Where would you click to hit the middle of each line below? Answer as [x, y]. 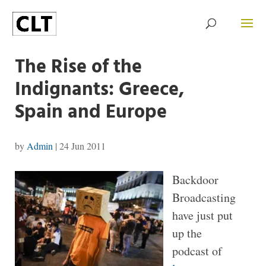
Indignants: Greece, [99, 90]
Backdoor [195, 180]
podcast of [197, 251]
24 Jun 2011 [82, 146]
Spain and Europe [91, 113]
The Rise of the [78, 67]
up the [187, 233]
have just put [202, 215]
